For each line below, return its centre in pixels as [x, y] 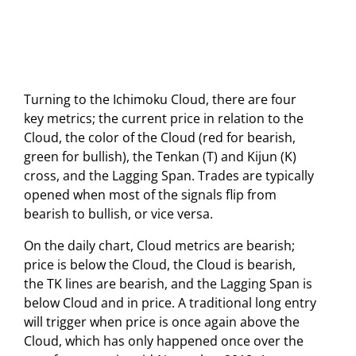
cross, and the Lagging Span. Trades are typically [169, 175]
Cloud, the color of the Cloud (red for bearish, [160, 137]
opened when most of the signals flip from [150, 194]
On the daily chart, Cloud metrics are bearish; [159, 245]
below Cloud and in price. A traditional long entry [170, 302]
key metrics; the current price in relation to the [164, 118]
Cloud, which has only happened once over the [164, 341]
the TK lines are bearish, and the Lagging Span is [168, 283]
